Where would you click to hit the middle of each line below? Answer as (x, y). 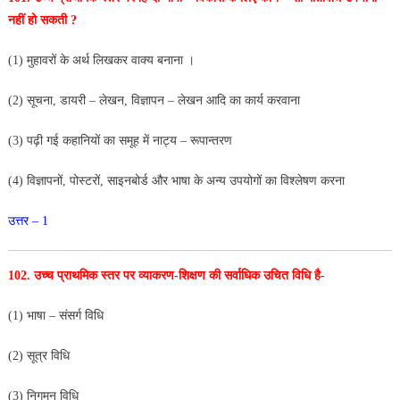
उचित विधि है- (294, 275)
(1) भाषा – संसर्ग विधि (55, 315)
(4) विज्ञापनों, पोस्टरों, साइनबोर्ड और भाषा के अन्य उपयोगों (136, 180)
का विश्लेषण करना (304, 180)
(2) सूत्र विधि (38, 355)
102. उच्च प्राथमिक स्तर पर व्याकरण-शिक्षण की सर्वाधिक (135, 275)
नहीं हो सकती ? (42, 20)
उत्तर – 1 (28, 221)
